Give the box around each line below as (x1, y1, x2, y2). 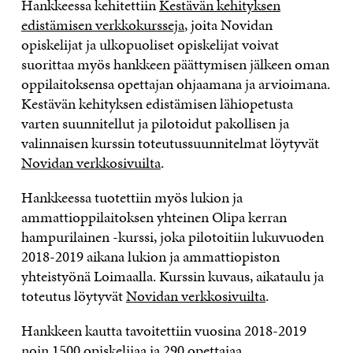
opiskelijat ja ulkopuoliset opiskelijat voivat (20, 34, 279, 55)
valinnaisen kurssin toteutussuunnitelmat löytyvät (20, 132, 319, 154)
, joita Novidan (184, 14, 273, 35)
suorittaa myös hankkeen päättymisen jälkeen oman (20, 54, 329, 75)
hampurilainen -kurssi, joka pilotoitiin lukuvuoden (20, 226, 324, 247)
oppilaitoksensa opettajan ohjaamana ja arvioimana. (20, 73, 330, 95)
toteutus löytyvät (20, 285, 126, 307)
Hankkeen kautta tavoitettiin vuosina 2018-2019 (20, 320, 307, 341)
